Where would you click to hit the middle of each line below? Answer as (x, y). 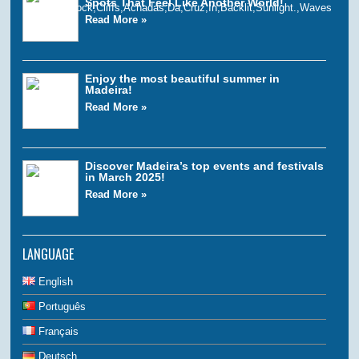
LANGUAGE (48, 254)
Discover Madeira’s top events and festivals (205, 165)
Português (61, 306)
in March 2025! (125, 177)
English (54, 281)
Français (57, 331)
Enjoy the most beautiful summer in (183, 78)
